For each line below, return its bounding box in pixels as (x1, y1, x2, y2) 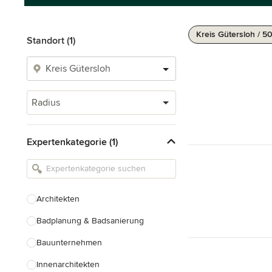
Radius (32, 97, 60, 109)
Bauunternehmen (36, 237, 102, 248)
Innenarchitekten (36, 259, 100, 270)
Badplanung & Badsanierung (36, 216, 144, 226)
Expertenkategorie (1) (27, 135, 118, 148)
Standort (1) (27, 35, 75, 47)
